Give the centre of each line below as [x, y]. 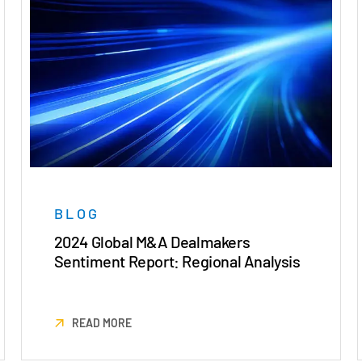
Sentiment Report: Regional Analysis [177, 261]
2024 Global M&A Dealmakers [152, 242]
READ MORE [101, 323]
